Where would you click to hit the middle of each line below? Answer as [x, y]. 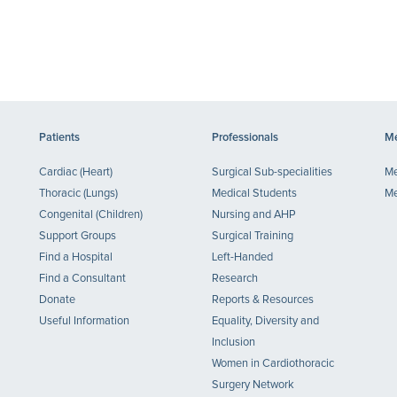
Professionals [245, 138]
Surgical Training [253, 236]
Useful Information [84, 321]
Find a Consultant [82, 279]
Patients [59, 138]
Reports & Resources [263, 300]
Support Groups [78, 236]
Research [235, 279]
